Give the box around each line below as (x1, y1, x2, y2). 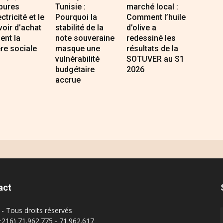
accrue (55, 75, 81, 85)
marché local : (126, 2, 179, 12)
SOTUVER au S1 (126, 54, 185, 64)
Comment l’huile (126, 12, 186, 22)
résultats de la (126, 44, 179, 54)
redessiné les (126, 33, 176, 43)
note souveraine (55, 33, 115, 43)
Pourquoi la (55, 12, 98, 22)
